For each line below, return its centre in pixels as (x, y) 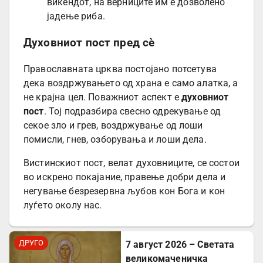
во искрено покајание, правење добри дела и (125, 177)
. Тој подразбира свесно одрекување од (132, 111)
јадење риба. (76, 16)
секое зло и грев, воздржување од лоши (113, 125)
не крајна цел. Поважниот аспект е (103, 97)
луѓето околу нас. (63, 205)
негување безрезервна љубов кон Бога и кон (124, 191)
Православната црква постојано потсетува (120, 69)
